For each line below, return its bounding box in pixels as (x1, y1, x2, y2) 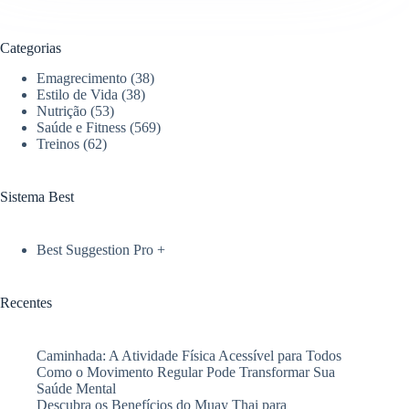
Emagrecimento (37, 69, 127, 86)
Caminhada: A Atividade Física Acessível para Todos (37, 347, 341, 363)
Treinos (37, 135, 79, 152)
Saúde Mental (37, 380, 116, 396)
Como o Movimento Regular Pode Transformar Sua (37, 363, 335, 380)
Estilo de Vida (37, 86, 118, 102)
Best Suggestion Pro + (37, 241, 165, 257)
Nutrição (37, 102, 87, 119)
